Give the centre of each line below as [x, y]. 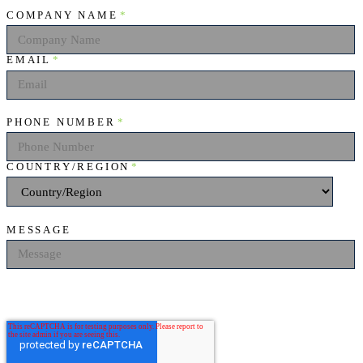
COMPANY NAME [62, 16]
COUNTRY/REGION [68, 167]
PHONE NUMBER [61, 122]
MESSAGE [39, 230]
